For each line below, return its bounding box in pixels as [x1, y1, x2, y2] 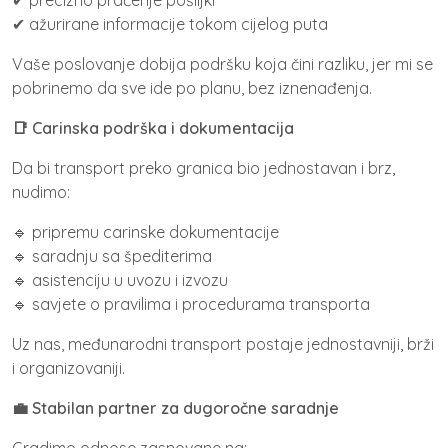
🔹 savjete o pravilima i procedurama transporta [12, 293, 370, 314]
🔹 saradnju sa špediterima [12, 245, 212, 266]
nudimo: [12, 181, 70, 202]
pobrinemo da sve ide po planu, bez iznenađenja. [12, 77, 372, 98]
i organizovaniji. [12, 357, 125, 378]
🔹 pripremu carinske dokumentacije [12, 221, 279, 242]
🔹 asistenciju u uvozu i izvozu [12, 269, 228, 290]
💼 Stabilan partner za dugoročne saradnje [12, 397, 339, 418]
